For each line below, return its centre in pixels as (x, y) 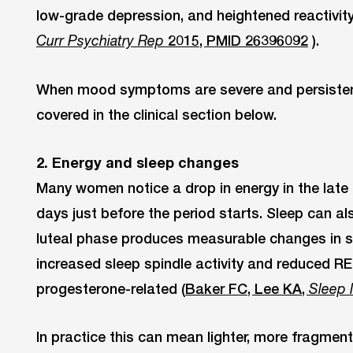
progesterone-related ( (111, 288)
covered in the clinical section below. (156, 114)
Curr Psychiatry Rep (100, 40)
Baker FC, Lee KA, (247, 288)
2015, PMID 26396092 (236, 40)
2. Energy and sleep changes (137, 162)
